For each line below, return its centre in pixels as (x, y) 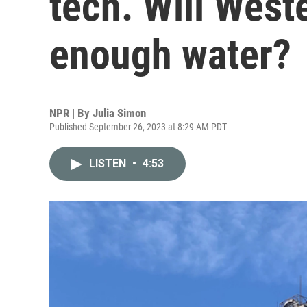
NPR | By (71, 113)
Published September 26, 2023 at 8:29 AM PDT (138, 127)
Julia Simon (119, 113)
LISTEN (109, 163)
